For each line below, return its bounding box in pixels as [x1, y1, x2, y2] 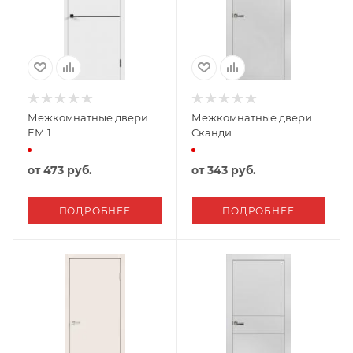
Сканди [191, 125, 232, 139]
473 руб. [43, 162, 92, 177]
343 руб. [206, 162, 256, 177]
